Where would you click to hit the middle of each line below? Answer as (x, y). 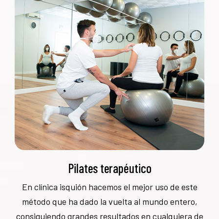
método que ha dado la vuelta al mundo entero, (109, 201)
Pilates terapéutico (109, 168)
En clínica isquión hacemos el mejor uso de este (109, 186)
